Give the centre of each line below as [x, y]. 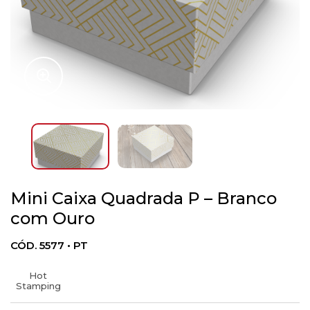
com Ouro [53, 218]
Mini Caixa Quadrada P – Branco [144, 198]
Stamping [38, 286]
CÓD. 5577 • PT [49, 246]
